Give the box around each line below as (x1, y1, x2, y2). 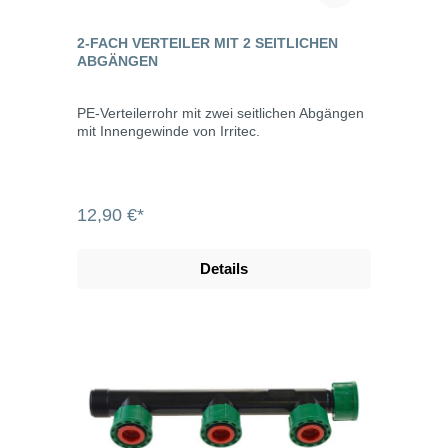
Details (200, 259, 248, 277)
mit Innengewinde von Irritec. (77, 122, 260, 139)
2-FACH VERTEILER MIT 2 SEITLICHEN (77, 34, 338, 51)
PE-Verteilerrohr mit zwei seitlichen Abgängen (77, 104, 364, 121)
